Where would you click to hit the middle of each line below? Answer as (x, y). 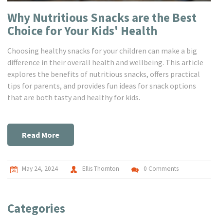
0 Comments (161, 169)
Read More (41, 135)
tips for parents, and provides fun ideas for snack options (102, 86)
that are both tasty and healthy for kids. (74, 98)
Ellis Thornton (101, 169)
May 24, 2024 (40, 169)
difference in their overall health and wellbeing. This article (105, 63)
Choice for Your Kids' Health (82, 31)
